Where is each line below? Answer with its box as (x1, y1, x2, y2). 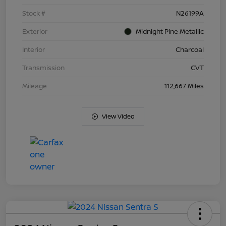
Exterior (22, 27, 47, 36)
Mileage (22, 81, 47, 91)
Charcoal (176, 45, 204, 54)
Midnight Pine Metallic (136, 27, 204, 36)
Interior (22, 45, 45, 54)
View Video (101, 112, 135, 121)
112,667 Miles (164, 81, 204, 91)
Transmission (22, 63, 65, 73)
